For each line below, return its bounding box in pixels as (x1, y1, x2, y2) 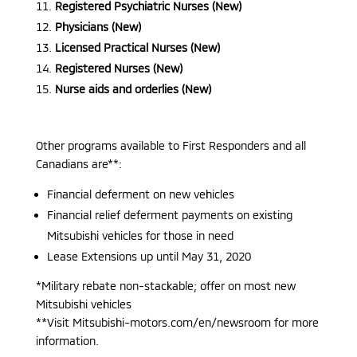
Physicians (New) (54, 19, 141, 33)
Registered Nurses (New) (54, 61, 182, 75)
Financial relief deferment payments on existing (46, 207, 292, 222)
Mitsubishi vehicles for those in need (46, 228, 233, 242)
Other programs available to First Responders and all (35, 138, 306, 152)
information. (35, 333, 99, 347)
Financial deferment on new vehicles (46, 186, 234, 201)
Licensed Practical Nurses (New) (54, 40, 220, 54)
